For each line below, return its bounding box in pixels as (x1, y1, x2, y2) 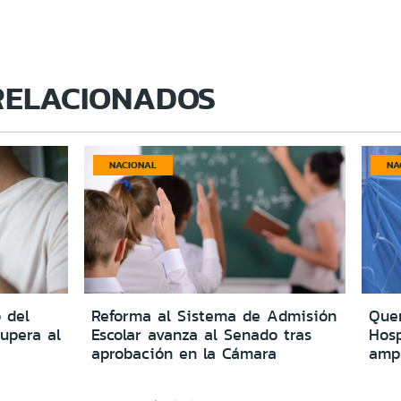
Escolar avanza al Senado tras (91, 322, 312, 346)
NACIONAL (109, 157, 158, 172)
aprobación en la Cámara (91, 341, 277, 365)
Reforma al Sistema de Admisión (91, 303, 337, 328)
